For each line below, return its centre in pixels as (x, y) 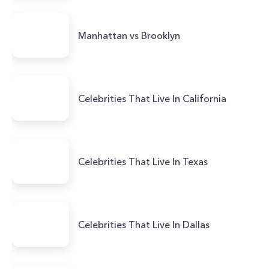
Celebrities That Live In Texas (143, 161)
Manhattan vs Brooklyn (129, 35)
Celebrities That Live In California (152, 98)
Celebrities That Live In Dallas (144, 224)
